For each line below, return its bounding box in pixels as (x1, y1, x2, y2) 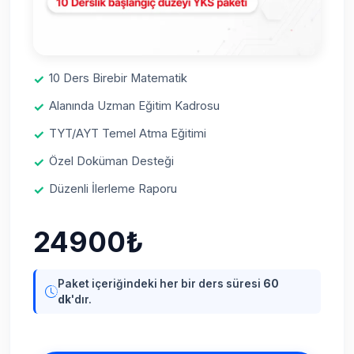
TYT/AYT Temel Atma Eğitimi (48, 126, 206, 141)
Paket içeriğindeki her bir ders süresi (57, 277, 263, 291)
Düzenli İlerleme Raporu (48, 181, 177, 196)
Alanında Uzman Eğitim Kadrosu (48, 99, 220, 114)
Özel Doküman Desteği (48, 153, 174, 168)
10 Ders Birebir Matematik (48, 71, 187, 86)
